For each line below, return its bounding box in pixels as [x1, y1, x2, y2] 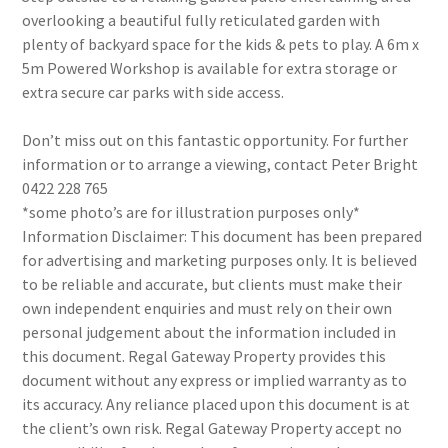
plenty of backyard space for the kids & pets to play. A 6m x [22, 34, 420, 54]
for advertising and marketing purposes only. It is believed [22, 250, 418, 270]
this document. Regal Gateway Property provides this [22, 346, 387, 366]
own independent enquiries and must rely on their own [22, 298, 393, 318]
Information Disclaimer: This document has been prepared [22, 226, 423, 246]
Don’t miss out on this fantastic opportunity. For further [22, 130, 409, 150]
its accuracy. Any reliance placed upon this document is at [22, 394, 411, 414]
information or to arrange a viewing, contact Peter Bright [22, 154, 419, 174]
